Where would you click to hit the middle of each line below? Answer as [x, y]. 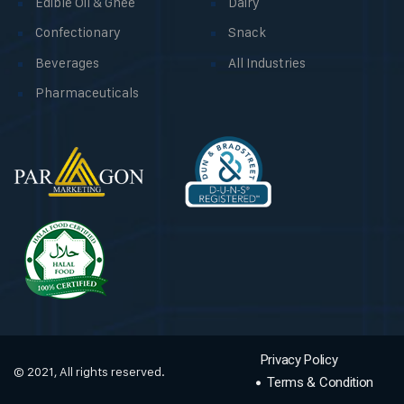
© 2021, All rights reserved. [89, 372]
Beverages [67, 63]
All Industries [267, 63]
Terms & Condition [321, 383]
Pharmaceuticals [87, 93]
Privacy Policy [299, 360]
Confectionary [78, 32]
